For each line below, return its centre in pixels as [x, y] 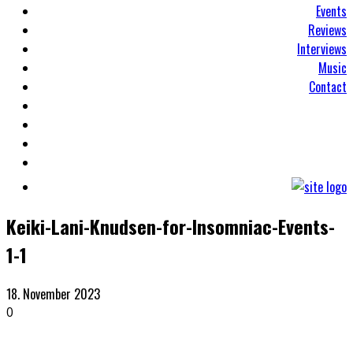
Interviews [322, 49]
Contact [328, 87]
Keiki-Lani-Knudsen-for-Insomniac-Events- [171, 226]
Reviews [327, 30]
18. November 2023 [53, 294]
